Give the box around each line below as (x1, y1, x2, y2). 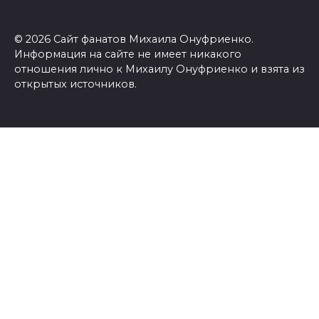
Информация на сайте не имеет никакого (14, 47, 241, 61)
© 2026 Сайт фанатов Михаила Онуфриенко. (14, 32, 253, 46)
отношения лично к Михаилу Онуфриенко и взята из (14, 62, 305, 75)
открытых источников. (14, 77, 137, 90)
